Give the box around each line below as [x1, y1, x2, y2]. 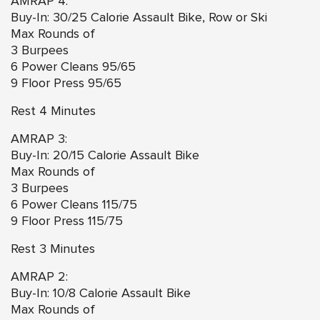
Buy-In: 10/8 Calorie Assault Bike [11, 286, 191, 300]
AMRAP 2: [11, 270, 68, 284]
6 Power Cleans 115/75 [11, 198, 137, 211]
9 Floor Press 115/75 [11, 214, 123, 228]
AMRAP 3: [11, 132, 67, 146]
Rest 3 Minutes [11, 242, 95, 256]
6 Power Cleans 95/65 [11, 60, 136, 74]
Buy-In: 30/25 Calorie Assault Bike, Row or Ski [11, 11, 267, 24]
